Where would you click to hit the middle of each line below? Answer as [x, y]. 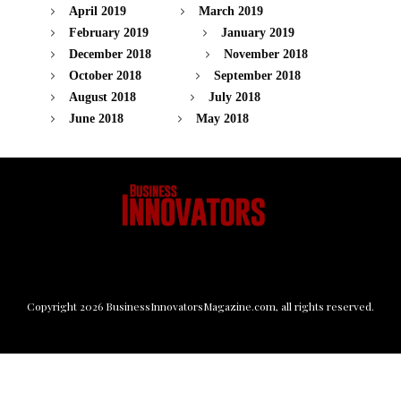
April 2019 [98, 12]
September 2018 [257, 76]
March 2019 [231, 12]
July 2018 [235, 98]
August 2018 [102, 98]
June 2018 [96, 119]
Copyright [53, 306]
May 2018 [222, 119]
